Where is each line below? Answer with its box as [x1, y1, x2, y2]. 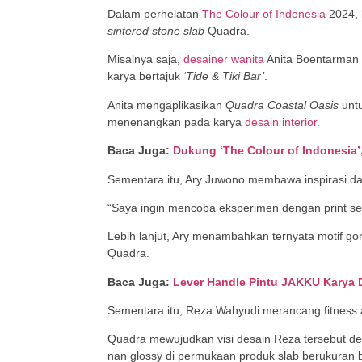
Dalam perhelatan [107, 6, 199, 20]
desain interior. [242, 115, 320, 128]
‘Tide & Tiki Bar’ [180, 69, 264, 83]
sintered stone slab [107, 23, 204, 37]
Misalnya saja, [107, 53, 183, 66]
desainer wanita [183, 53, 267, 66]
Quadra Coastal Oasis [222, 98, 339, 112]
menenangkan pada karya [107, 115, 242, 128]
